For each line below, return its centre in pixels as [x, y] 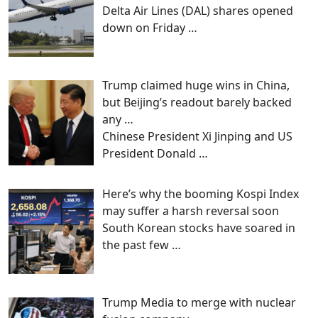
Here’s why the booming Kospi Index [201, 194]
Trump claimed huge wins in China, [196, 86]
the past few [137, 245]
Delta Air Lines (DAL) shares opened [198, 11]
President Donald [150, 154]
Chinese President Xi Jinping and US [197, 137]
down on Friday [145, 28]
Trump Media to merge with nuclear [199, 302]
